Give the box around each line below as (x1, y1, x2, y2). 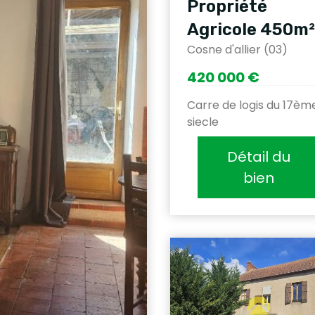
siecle (187, 114, 219, 130)
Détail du (227, 147, 290, 167)
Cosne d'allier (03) (187, 41, 288, 58)
